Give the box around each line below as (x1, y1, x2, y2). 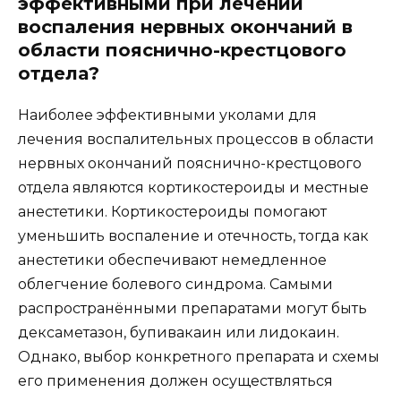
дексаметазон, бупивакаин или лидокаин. (18, 323, 339, 341)
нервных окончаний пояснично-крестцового (18, 154, 362, 172)
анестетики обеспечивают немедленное (18, 251, 327, 269)
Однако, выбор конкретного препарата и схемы (18, 347, 380, 365)
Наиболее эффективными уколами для (18, 106, 317, 124)
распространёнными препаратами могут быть (18, 299, 367, 317)
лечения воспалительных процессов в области (18, 130, 374, 148)
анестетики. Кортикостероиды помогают (18, 202, 327, 220)
